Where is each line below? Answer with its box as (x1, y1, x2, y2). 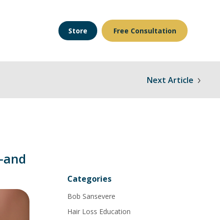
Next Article (147, 74, 196, 85)
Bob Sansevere (67, 191, 116, 201)
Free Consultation (113, 26, 176, 35)
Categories (67, 173, 112, 184)
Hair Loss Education (67, 206, 131, 216)
